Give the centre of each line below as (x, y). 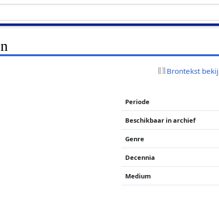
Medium (138, 176)
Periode (138, 101)
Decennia (140, 157)
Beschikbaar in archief (161, 120)
